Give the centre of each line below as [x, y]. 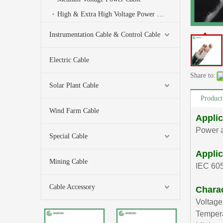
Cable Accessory [72, 187]
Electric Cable [69, 60]
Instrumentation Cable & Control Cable [105, 35]
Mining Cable [68, 162]
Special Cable [68, 136]
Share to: [203, 75]
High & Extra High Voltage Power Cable [160, 14]
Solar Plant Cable [74, 85]
